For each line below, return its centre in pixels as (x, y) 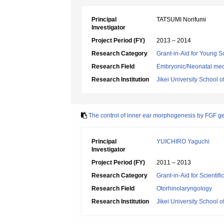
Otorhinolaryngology (184, 188)
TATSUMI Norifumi (181, 19)
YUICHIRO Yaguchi (183, 141)
